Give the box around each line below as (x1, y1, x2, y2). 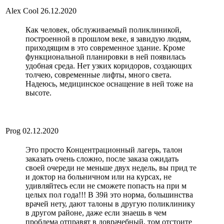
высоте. (25, 88, 51, 97)
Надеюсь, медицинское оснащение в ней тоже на (25, 79, 193, 88)
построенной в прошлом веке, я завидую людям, (25, 34, 191, 43)
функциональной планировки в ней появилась (25, 52, 185, 61)
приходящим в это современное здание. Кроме (25, 43, 185, 52)
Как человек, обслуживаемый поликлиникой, (25, 25, 181, 34)
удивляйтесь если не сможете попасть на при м (25, 181, 186, 190)
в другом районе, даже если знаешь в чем (25, 208, 166, 217)
